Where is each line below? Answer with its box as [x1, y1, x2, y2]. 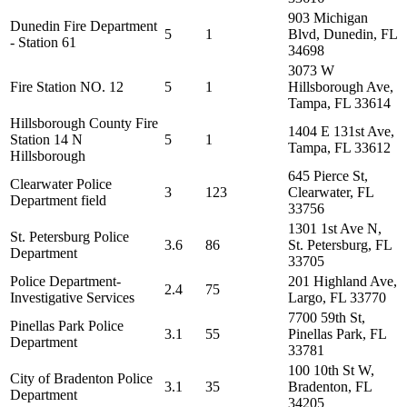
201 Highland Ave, [288, 273, 397, 289]
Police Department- [10, 273, 121, 289]
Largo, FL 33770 [288, 290, 386, 305]
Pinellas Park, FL [288, 326, 386, 342]
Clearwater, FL [288, 184, 373, 200]
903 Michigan [288, 10, 368, 25]
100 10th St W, [288, 362, 374, 378]
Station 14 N [10, 132, 83, 147]
